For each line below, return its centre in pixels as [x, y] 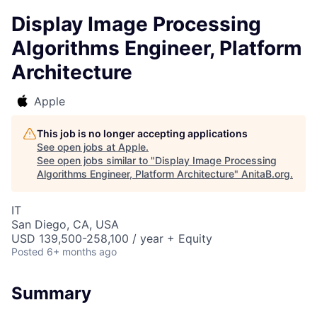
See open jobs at [77, 147]
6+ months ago [82, 252]
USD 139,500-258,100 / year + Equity [112, 238]
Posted [28, 252]
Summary [51, 293]
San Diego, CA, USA [65, 224]
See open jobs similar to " [96, 160]
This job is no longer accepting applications [142, 133]
